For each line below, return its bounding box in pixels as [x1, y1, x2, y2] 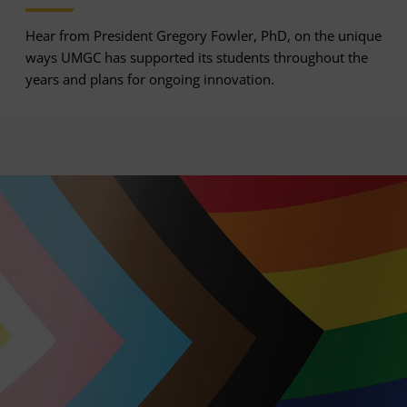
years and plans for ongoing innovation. [25, 69, 274, 88]
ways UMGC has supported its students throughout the [25, 47, 368, 66]
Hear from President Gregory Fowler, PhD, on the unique [25, 25, 382, 45]
